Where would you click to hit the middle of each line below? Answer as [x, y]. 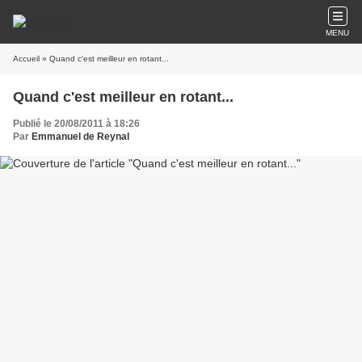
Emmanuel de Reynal [80, 137]
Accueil [26, 59]
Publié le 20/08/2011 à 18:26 [76, 124]
